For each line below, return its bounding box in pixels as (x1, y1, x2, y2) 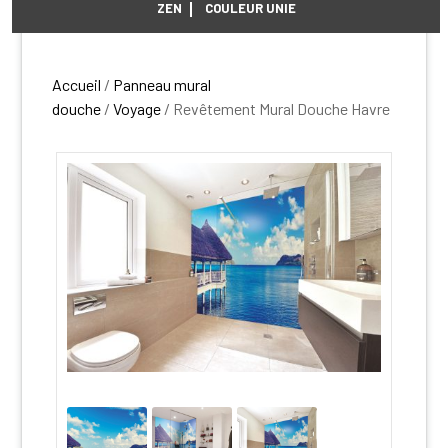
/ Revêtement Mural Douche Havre (161, 99, 391, 119)
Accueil (52, 75, 102, 95)
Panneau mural (113, 75, 212, 95)
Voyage (113, 99, 162, 119)
